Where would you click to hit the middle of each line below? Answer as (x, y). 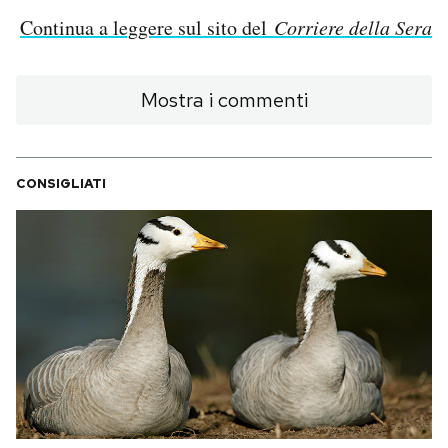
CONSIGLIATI (61, 184)
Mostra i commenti (224, 100)
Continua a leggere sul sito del (147, 28)
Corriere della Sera (353, 27)
